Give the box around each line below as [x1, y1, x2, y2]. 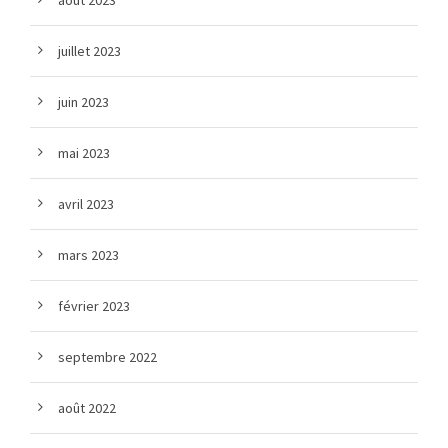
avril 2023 [58, 195, 114, 214]
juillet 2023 [58, 42, 121, 61]
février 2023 [58, 297, 130, 316]
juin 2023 [58, 93, 109, 112]
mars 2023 [58, 246, 119, 265]
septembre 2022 [58, 348, 157, 367]
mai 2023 [58, 144, 110, 163]
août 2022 [58, 399, 116, 418]
